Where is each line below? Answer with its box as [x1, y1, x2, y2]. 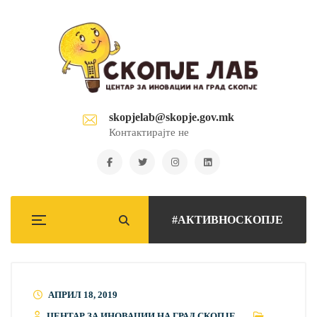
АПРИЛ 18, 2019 [48, 289, 117, 300]
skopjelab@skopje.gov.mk [109, 111, 234, 123]
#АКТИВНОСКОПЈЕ [172, 214, 283, 226]
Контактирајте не [109, 127, 189, 138]
